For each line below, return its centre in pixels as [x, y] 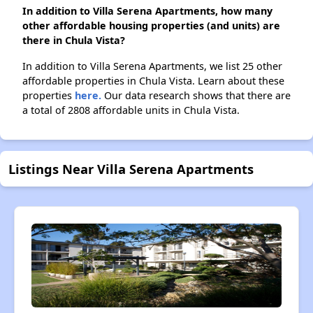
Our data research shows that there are [196, 96]
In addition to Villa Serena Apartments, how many [147, 11]
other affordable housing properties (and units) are [151, 26]
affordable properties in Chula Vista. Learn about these [153, 81]
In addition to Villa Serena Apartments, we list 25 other [152, 66]
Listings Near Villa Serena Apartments [131, 169]
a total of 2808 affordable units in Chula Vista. [131, 110]
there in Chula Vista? [74, 41]
